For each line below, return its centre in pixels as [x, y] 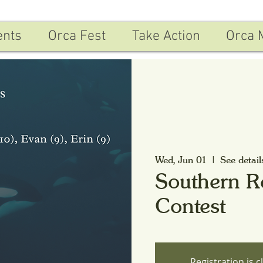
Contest [190, 206]
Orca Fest [77, 36]
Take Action [166, 36]
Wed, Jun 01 [181, 160]
